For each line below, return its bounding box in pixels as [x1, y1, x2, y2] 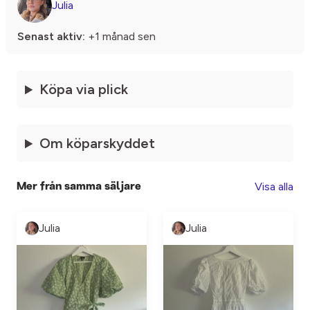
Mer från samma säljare [17, 181, 141, 192]
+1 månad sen [85, 30, 156, 44]
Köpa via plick [39, 81, 129, 98]
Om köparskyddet [39, 135, 156, 152]
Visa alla [255, 180, 293, 194]
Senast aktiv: [17, 30, 85, 44]
